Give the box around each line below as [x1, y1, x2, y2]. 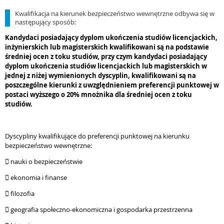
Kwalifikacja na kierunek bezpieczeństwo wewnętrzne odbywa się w [15, 9, 214, 18]
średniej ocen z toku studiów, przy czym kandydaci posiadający [5, 52, 207, 61]
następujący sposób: [15, 17, 76, 26]
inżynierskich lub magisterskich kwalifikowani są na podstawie [5, 42, 209, 51]
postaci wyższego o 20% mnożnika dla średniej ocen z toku [5, 90, 192, 99]
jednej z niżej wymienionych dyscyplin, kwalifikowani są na [5, 71, 196, 80]
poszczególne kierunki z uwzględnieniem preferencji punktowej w [5, 80, 219, 89]
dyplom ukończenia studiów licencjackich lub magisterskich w [5, 61, 207, 70]
